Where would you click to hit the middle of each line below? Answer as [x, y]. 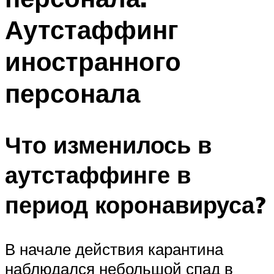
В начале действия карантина [114, 249]
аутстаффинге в [98, 175]
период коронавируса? [135, 205]
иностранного [93, 61]
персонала [72, 93]
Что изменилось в [108, 145]
